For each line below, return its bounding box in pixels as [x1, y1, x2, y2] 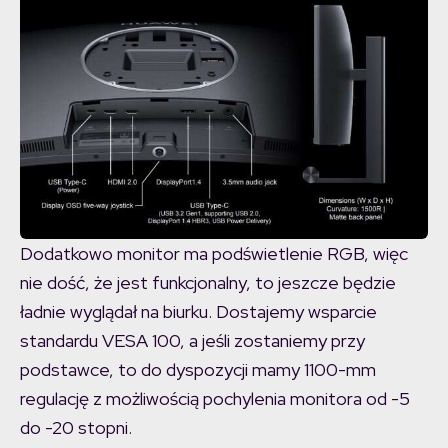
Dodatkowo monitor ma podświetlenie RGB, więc [20, 242, 408, 266]
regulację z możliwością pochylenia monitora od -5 [20, 387, 410, 411]
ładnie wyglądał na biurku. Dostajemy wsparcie [20, 300, 377, 324]
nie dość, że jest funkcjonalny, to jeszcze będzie [20, 271, 396, 295]
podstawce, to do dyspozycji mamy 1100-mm [20, 358, 376, 382]
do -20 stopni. [20, 416, 132, 440]
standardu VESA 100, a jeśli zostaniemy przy [20, 329, 365, 353]
